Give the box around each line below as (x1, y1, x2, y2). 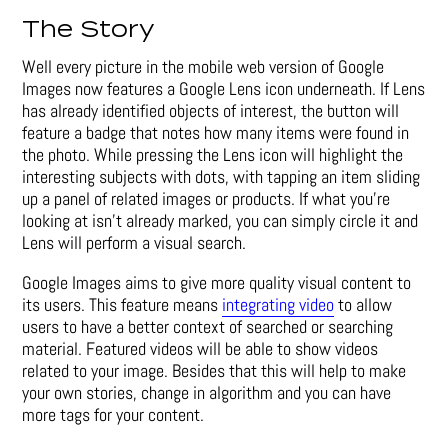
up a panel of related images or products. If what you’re (22, 187, 391, 211)
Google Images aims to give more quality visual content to (22, 271, 412, 295)
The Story (22, 13, 156, 49)
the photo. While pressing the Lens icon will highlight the (22, 143, 404, 167)
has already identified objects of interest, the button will (22, 99, 400, 123)
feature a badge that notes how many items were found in (22, 121, 410, 145)
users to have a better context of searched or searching (22, 315, 394, 339)
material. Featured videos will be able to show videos (22, 337, 379, 361)
